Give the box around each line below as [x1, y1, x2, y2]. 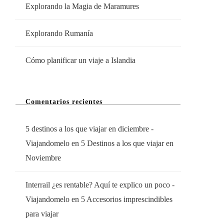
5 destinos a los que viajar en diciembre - [25, 124, 153, 133]
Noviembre [25, 153, 61, 162]
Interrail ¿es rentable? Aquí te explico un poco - [25, 180, 174, 189]
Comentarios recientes [25, 98, 102, 106]
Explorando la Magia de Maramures [25, 2, 139, 11]
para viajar [25, 209, 58, 218]
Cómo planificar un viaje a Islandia [25, 56, 135, 65]
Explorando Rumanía [25, 29, 93, 38]
